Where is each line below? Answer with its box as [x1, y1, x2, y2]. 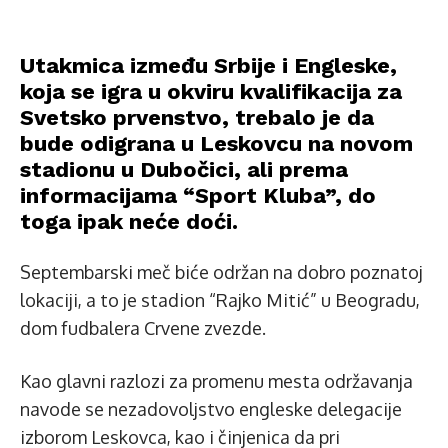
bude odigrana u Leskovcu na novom [20, 130, 413, 156]
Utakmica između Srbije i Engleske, [20, 52, 397, 78]
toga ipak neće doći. [20, 208, 238, 234]
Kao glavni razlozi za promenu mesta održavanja [20, 369, 413, 392]
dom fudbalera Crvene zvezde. [20, 316, 266, 339]
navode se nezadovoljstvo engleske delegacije [20, 397, 402, 420]
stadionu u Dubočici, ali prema [20, 156, 348, 182]
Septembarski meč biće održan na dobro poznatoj [20, 260, 423, 283]
